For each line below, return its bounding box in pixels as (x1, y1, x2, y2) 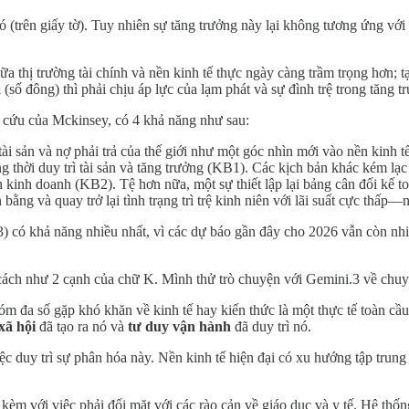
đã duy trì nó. (231, 318, 311, 334)
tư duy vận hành (128, 318, 231, 334)
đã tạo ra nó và (36, 318, 128, 334)
